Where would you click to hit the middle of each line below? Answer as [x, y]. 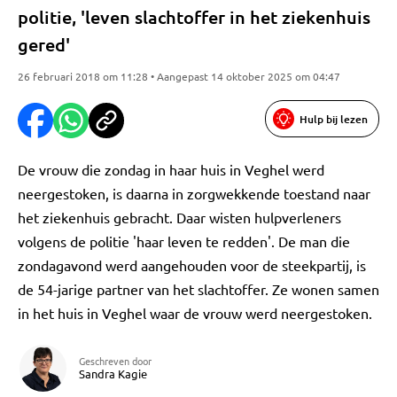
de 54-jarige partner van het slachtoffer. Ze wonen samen [198, 289]
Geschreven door [115, 361]
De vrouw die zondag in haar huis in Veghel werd [171, 169]
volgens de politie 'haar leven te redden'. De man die [184, 241]
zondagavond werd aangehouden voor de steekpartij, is [192, 265]
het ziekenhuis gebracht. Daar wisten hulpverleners [179, 217]
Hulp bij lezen [334, 119]
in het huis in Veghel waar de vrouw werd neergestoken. [195, 313]
